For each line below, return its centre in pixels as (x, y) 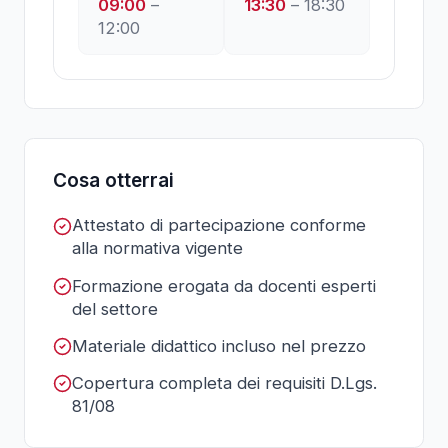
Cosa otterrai (114, 181)
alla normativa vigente (158, 248)
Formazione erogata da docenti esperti (224, 285)
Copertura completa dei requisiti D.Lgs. (225, 383)
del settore (115, 308)
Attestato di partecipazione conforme (219, 225)
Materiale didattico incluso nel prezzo (219, 345)
